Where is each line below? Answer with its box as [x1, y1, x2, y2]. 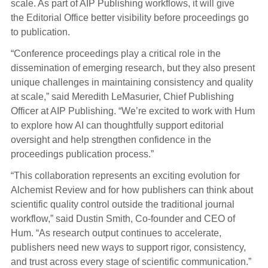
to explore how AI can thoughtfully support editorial [10, 120, 224, 131]
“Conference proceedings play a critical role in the [10, 48, 221, 59]
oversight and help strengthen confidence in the [10, 135, 211, 145]
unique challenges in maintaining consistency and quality [10, 77, 253, 88]
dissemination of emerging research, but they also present [10, 63, 255, 74]
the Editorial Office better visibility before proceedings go [10, 13, 249, 23]
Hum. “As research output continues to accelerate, [10, 228, 221, 239]
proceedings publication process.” [10, 149, 156, 160]
